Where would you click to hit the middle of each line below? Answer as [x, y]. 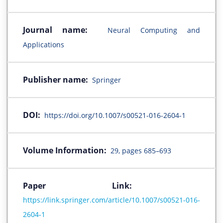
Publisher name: [56, 80]
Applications [44, 45]
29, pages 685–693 [141, 151]
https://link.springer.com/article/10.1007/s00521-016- [111, 200]
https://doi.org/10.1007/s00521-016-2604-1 [115, 115]
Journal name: [55, 30]
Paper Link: [111, 186]
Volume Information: [65, 151]
